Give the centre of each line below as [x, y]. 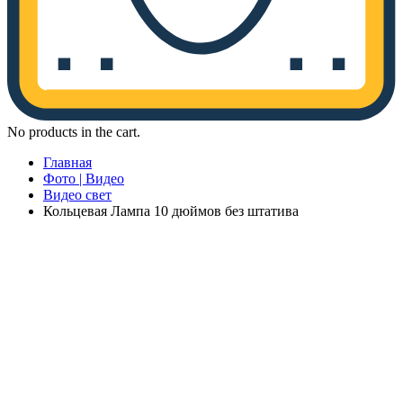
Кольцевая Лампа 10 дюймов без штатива [171, 211]
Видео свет [77, 195]
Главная [67, 163]
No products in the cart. [74, 132]
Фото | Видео [84, 179]
